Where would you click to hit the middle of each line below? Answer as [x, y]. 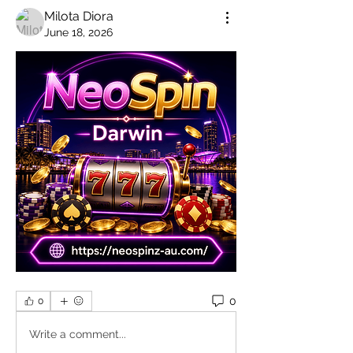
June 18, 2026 [78, 32]
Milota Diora [79, 16]
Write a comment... [78, 334]
